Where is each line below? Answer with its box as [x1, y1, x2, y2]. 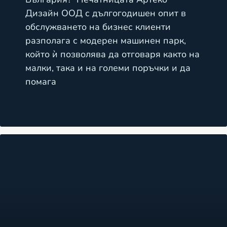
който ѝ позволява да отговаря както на [25, 48, 200, 60]
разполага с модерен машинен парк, [25, 34, 186, 47]
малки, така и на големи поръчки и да [25, 62, 191, 74]
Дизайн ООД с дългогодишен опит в [25, 7, 186, 19]
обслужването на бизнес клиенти [25, 21, 171, 33]
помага [25, 75, 56, 88]
